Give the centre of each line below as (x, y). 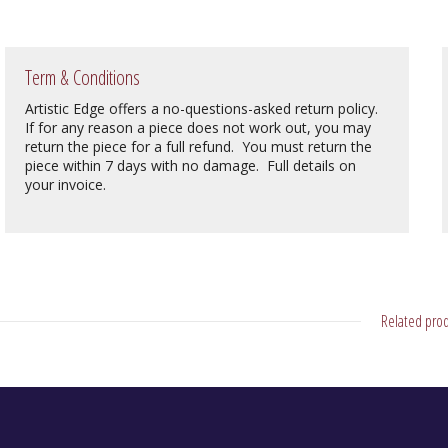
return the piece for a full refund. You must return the (199, 146)
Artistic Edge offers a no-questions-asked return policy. (204, 108)
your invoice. (66, 184)
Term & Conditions (83, 77)
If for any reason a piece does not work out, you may (198, 127)
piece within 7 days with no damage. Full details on (191, 165)
